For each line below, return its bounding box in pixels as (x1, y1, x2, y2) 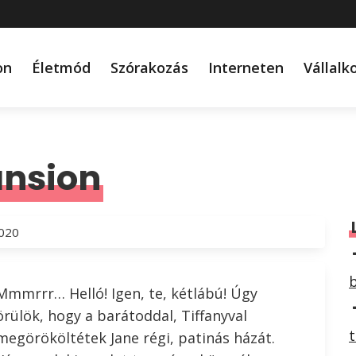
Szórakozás (110, 58, 189, 77)
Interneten (208, 58, 284, 77)
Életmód (32, 58, 91, 77)
